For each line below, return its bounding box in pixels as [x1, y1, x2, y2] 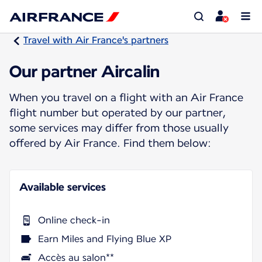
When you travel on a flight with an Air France [9, 91, 243, 104]
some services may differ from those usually [9, 121, 229, 134]
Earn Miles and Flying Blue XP [38, 233, 171, 244]
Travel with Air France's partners [23, 35, 168, 46]
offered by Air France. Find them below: [9, 136, 211, 149]
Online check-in [38, 214, 110, 226]
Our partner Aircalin [9, 61, 160, 81]
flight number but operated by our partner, [9, 106, 226, 119]
